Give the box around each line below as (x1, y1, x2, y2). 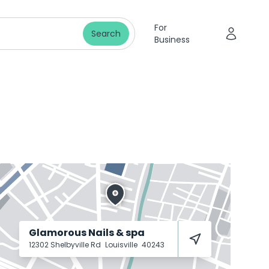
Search (91, 28, 121, 40)
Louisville (105, 240, 139, 250)
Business (154, 34, 190, 46)
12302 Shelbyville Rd (29, 240, 103, 250)
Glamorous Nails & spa (29, 226, 145, 240)
